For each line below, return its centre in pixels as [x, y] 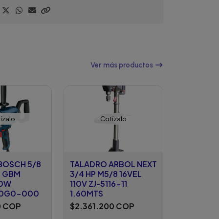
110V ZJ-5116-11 [99, 184]
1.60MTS [87, 194]
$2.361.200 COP [102, 206]
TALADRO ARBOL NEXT [113, 164]
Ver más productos [122, 65]
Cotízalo [113, 119]
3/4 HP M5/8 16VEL [106, 174]
